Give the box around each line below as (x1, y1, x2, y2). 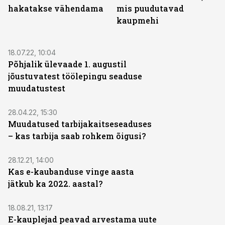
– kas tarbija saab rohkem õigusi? (8, 131, 146, 141)
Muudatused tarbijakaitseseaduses (8, 119, 152, 129)
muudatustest (8, 83, 65, 93)
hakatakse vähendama (8, 3, 103, 14)
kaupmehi (117, 15, 159, 26)
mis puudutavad (117, 3, 184, 14)
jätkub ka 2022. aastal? (8, 178, 102, 189)
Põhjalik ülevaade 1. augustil (8, 59, 127, 69)
